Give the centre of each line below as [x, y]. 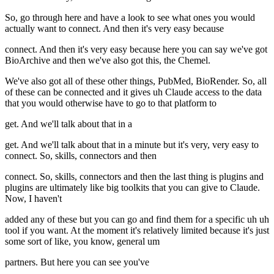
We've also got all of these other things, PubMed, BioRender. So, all [136, 81]
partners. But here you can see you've [77, 262]
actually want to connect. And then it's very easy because [114, 29]
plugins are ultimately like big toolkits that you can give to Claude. [132, 188]
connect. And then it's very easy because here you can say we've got [136, 50]
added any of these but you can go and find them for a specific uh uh [137, 220]
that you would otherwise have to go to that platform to [111, 103]
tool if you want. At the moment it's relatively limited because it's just [137, 231]
